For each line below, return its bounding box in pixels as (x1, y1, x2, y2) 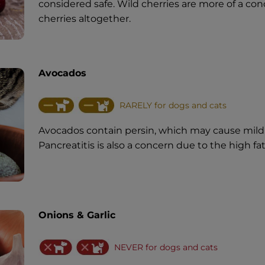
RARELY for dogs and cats (119, 100, 227, 111)
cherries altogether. (38, 12, 131, 24)
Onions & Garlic (38, 209, 115, 221)
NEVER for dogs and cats (114, 242, 218, 253)
